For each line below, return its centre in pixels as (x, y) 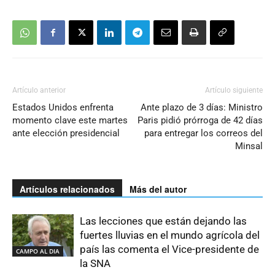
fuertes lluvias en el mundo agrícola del (170, 235)
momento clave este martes (70, 121)
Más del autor (158, 189)
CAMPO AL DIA (38, 251)
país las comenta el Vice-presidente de (169, 250)
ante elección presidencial (66, 134)
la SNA (95, 264)
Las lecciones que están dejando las (163, 221)
